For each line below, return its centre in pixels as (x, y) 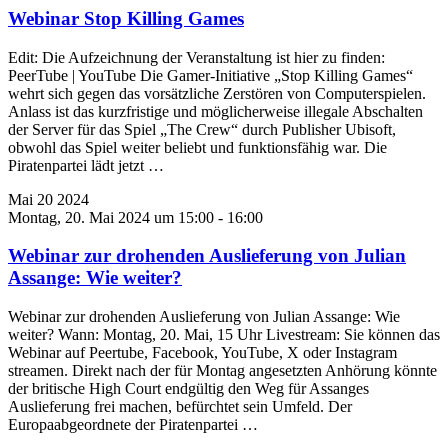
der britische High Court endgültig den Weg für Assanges (188, 388)
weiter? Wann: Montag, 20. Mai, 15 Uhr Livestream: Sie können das (224, 334)
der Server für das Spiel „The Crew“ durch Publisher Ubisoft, (202, 129)
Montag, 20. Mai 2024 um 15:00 (111, 217)
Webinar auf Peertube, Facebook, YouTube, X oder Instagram (202, 352)
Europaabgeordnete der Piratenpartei (125, 424)
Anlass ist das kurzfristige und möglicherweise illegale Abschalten (215, 111)
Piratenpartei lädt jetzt (78, 165)
